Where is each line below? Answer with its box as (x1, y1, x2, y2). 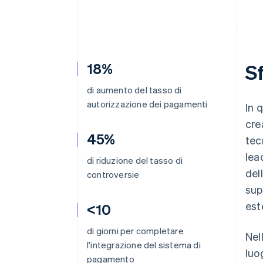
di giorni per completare (87, 225, 184, 237)
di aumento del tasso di (87, 84, 182, 96)
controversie (87, 168, 140, 180)
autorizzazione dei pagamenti (87, 98, 208, 110)
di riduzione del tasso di (87, 154, 183, 166)
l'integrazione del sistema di (87, 239, 201, 251)
